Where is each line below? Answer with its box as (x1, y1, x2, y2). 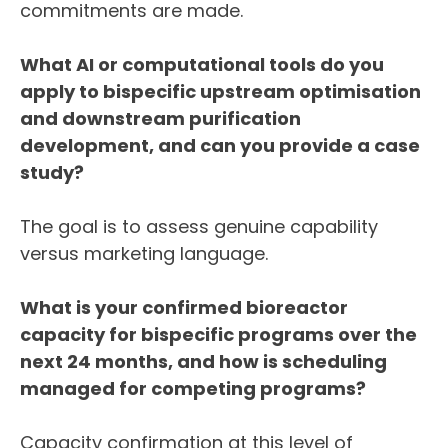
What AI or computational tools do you (20, 52, 384, 78)
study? (20, 160, 84, 186)
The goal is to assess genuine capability (20, 214, 378, 240)
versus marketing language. (20, 241, 268, 267)
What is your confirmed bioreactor (20, 295, 348, 321)
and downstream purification (20, 106, 301, 132)
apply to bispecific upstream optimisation (20, 79, 421, 105)
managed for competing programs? (20, 376, 366, 402)
